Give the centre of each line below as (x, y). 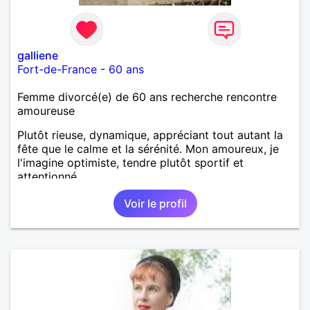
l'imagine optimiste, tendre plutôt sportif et (130, 162)
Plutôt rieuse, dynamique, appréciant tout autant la (150, 135)
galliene (38, 55)
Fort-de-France (57, 69)
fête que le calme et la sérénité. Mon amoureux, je (148, 148)
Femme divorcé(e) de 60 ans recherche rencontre (147, 97)
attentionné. (48, 176)
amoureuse (46, 110)
